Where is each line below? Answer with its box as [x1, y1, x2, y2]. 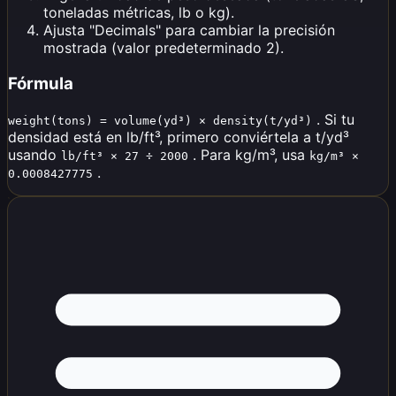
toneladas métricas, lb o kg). [43, 4, 234, 22]
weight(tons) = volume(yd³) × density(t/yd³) [8, 113, 312, 127]
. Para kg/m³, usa [188, 145, 309, 164]
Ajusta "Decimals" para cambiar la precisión [43, 21, 335, 40]
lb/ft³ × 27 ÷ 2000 [61, 148, 188, 163]
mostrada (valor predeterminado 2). [43, 39, 284, 57]
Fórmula [8, 73, 73, 95]
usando [8, 145, 61, 164]
